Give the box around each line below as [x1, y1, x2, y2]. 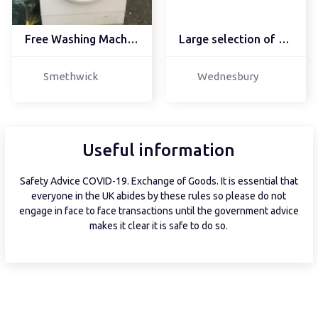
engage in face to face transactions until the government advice [18, 205, 299, 217]
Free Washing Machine [126, 33, 138, 46]
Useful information [82, 141, 236, 160]
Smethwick [43, 70, 98, 83]
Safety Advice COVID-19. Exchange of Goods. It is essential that [19, 175, 298, 187]
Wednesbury [197, 70, 258, 83]
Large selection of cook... [278, 33, 290, 46]
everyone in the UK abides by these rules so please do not [31, 190, 287, 202]
